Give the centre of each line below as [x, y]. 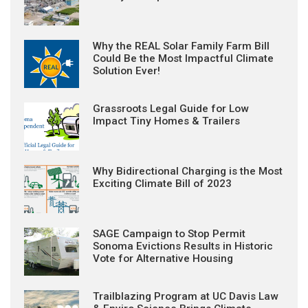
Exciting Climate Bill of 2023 [162, 184]
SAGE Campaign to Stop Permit [169, 234]
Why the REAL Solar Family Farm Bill [181, 46]
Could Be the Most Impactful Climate [183, 58]
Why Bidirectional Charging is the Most [188, 171]
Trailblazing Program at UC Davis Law [185, 296]
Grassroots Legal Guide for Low [170, 109]
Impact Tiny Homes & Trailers [166, 121]
